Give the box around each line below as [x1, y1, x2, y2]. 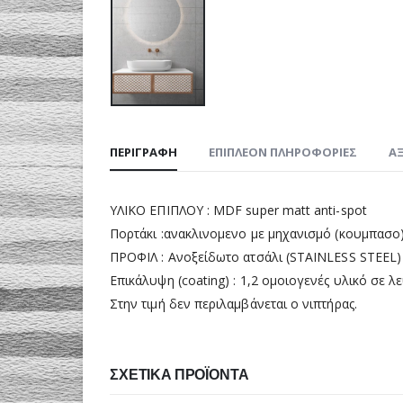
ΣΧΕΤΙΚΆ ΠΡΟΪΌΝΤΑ [110, 363, 249, 385]
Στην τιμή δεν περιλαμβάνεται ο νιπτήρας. [110, 294, 357, 312]
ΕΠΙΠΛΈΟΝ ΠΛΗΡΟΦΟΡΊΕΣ [209, 143, 357, 160]
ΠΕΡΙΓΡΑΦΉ [110, 143, 177, 160]
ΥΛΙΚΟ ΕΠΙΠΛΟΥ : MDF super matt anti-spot [110, 201, 367, 219]
